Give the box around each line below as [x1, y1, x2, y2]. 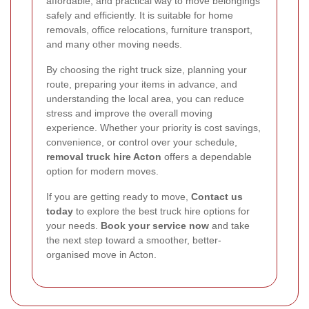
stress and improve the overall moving [46, 107, 212, 119]
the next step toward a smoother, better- [46, 234, 221, 246]
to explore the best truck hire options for [73, 205, 250, 217]
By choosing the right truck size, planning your [46, 63, 247, 75]
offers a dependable [161, 150, 252, 162]
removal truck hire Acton [46, 150, 161, 162]
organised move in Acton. [46, 248, 157, 260]
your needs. [46, 219, 101, 231]
